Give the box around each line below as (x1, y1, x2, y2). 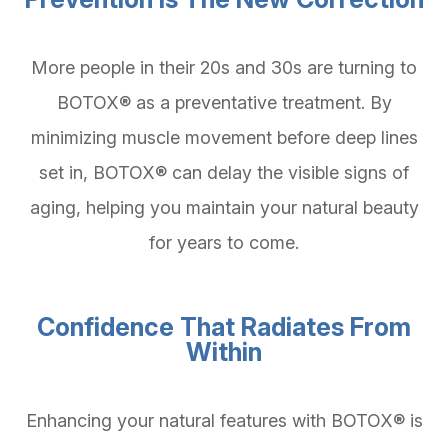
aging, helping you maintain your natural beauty (29, 197, 419, 219)
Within (186, 337, 262, 368)
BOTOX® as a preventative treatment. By (56, 92, 392, 114)
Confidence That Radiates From (37, 312, 411, 343)
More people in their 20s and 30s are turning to (31, 57, 417, 79)
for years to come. (149, 232, 299, 254)
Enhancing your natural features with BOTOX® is (25, 410, 423, 432)
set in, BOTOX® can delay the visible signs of (39, 162, 409, 184)
